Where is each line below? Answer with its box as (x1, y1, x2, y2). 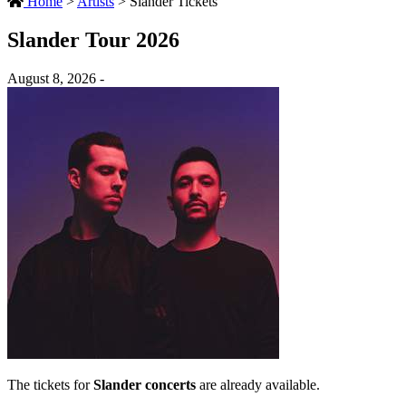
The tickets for (7, 376, 93, 392)
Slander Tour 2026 (7, 27, 179, 52)
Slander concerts (93, 376, 196, 392)
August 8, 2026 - (7, 70, 104, 86)
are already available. (196, 376, 320, 392)
